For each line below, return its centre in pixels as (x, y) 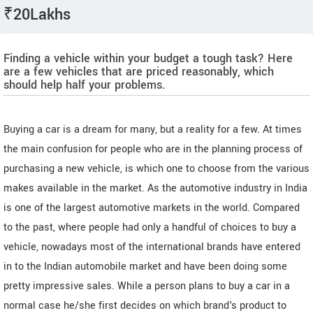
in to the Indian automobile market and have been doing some (145, 267)
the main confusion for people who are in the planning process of (153, 149)
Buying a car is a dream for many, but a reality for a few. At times (153, 130)
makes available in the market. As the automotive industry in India (155, 188)
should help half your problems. (85, 85)
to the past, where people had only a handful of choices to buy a (150, 227)
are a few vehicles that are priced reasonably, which (139, 72)
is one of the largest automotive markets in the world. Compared (152, 208)
